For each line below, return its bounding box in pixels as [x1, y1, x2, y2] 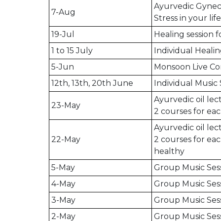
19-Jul [51, 30, 74, 39]
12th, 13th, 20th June [51, 78, 133, 88]
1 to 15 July [51, 46, 95, 56]
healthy [154, 147, 186, 156]
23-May [51, 101, 80, 110]
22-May [51, 135, 80, 145]
